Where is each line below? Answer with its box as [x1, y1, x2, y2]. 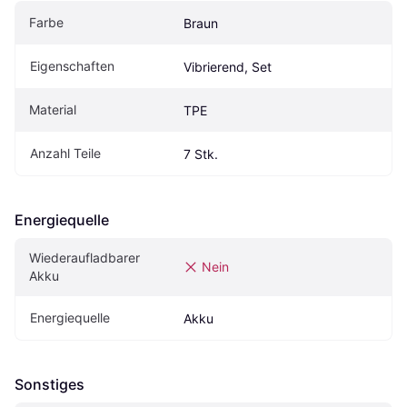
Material [29, 102, 76, 118]
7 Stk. [184, 146, 218, 163]
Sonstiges [15, 375, 84, 394]
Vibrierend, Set [184, 59, 272, 75]
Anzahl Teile [30, 145, 101, 162]
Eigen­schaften [30, 58, 114, 74]
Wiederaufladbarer [29, 250, 140, 266]
